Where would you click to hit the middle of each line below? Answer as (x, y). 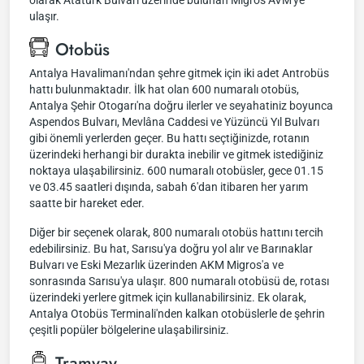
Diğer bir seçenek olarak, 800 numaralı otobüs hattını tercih (176, 232)
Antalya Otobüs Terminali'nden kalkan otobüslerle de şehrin (177, 314)
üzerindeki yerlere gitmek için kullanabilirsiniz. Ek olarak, (168, 297)
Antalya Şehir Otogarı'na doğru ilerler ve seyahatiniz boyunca (181, 106)
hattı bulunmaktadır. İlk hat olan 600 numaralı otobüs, (164, 89)
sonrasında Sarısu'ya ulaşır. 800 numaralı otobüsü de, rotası (179, 281)
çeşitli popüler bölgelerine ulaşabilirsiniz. (129, 330)
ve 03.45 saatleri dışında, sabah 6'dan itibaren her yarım (169, 187)
